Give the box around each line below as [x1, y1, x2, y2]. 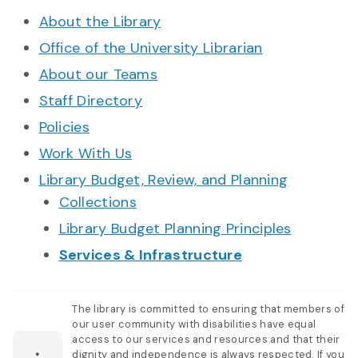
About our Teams [38, 64, 157, 84]
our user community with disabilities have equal [72, 316, 316, 331]
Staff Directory [38, 90, 142, 110]
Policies [38, 117, 89, 137]
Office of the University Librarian [38, 38, 263, 58]
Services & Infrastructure [58, 245, 242, 265]
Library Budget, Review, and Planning [38, 169, 288, 189]
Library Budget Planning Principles [58, 218, 292, 238]
